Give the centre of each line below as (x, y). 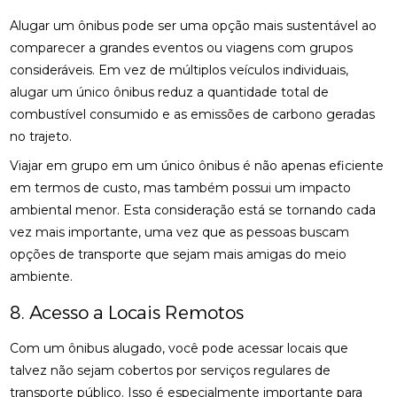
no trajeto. (41, 136)
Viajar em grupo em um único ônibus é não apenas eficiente (197, 166)
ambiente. (42, 276)
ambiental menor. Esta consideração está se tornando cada (193, 210)
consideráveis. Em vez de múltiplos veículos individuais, (179, 70)
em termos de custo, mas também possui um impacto (181, 188)
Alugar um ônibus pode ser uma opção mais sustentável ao (194, 26)
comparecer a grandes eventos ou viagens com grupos (182, 48)
